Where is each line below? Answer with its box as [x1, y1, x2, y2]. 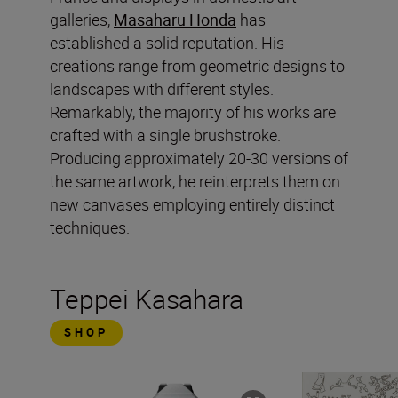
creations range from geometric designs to [50, 54, 345, 76]
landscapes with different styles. [50, 77, 274, 99]
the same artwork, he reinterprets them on [50, 170, 340, 192]
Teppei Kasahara [50, 280, 243, 317]
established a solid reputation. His [50, 31, 284, 53]
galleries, [50, 8, 114, 30]
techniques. [50, 216, 130, 238]
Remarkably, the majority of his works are [50, 100, 336, 123]
